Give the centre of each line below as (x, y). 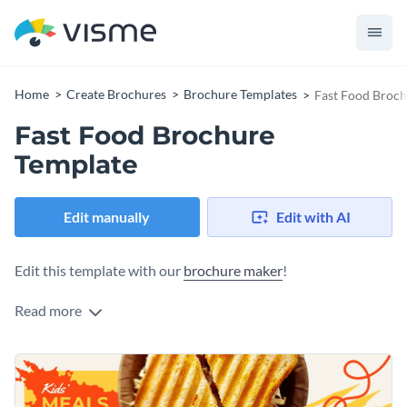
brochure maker (233, 271)
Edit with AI (313, 217)
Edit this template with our (99, 271)
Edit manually (107, 217)
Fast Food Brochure (145, 135)
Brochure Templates (240, 94)
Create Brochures (116, 94)
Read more (50, 311)
